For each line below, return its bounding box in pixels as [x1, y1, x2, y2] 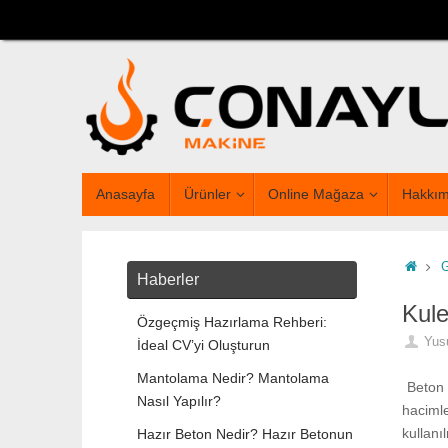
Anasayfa [96, 186, 155, 203]
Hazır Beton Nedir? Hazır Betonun [137, 426, 353, 443]
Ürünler [184, 186, 231, 203]
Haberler [137, 271, 199, 289]
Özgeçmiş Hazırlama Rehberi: [137, 314, 327, 331]
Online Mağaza [268, 186, 365, 203]
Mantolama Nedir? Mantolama [137, 370, 329, 387]
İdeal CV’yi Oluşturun [137, 337, 270, 354]
